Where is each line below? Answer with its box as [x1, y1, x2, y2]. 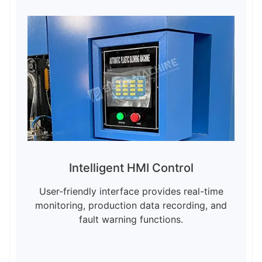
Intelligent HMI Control [68, 160, 194, 175]
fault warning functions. [79, 213, 183, 225]
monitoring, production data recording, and [35, 199, 227, 211]
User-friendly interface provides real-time [39, 185, 223, 197]
